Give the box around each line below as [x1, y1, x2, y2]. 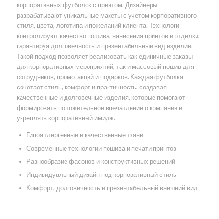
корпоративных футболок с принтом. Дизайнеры [16, 1, 157, 9]
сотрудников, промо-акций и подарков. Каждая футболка [16, 73, 183, 81]
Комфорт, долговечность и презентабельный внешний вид [26, 184, 197, 192]
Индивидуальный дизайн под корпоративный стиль [26, 171, 176, 179]
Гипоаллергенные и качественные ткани [26, 131, 143, 139]
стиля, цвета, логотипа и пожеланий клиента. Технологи [16, 22, 179, 30]
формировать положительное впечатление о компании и [16, 104, 182, 112]
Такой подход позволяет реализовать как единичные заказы [16, 52, 193, 61]
